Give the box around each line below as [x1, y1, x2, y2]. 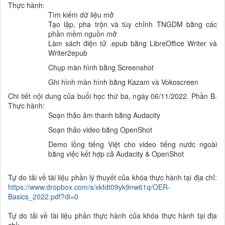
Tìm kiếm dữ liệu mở [48, 9, 114, 20]
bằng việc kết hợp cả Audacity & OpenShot [48, 148, 184, 159]
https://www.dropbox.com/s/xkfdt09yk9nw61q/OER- [8, 181, 170, 192]
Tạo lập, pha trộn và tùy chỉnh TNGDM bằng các [48, 19, 217, 29]
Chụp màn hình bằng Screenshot [48, 62, 154, 72]
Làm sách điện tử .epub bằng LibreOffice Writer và [48, 38, 217, 48]
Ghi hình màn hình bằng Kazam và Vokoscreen [48, 76, 198, 87]
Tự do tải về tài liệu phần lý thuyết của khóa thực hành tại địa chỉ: [8, 172, 217, 182]
